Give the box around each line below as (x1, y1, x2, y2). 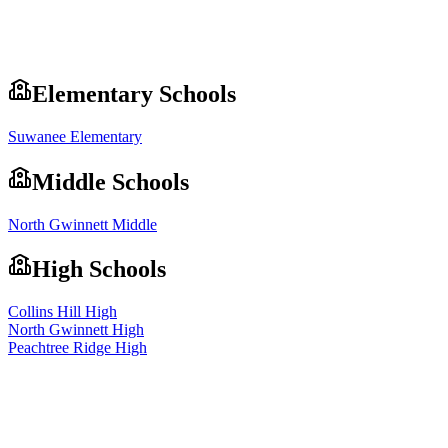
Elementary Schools (32, 80, 236, 107)
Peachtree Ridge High (8, 339, 147, 357)
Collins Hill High (8, 303, 117, 321)
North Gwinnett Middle (8, 215, 157, 233)
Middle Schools (32, 168, 189, 195)
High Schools (32, 256, 166, 283)
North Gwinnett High (8, 321, 144, 339)
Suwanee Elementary (8, 127, 142, 145)
